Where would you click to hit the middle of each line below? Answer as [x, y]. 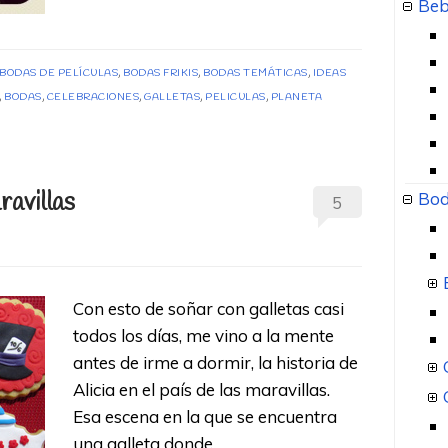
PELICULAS [235, 98]
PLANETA [296, 98]
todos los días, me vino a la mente [204, 335]
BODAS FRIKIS [160, 74]
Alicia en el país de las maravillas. [202, 389]
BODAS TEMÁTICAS [255, 74]
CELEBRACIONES [92, 98]
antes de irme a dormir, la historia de [216, 362]
